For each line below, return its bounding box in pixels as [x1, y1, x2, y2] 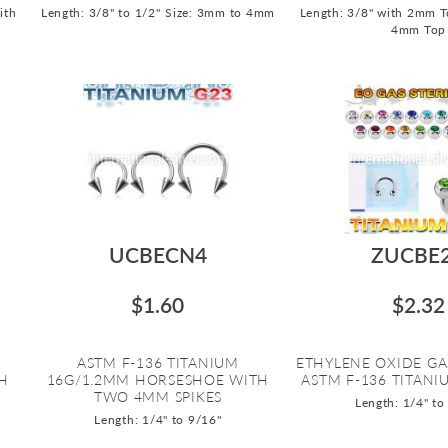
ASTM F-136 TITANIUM [76, 353, 239, 371]
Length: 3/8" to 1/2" [40, 4, 161, 20]
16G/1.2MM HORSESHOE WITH [46, 370, 270, 388]
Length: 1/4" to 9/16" [94, 411, 222, 427]
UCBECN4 [108, 241, 207, 267]
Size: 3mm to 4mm [165, 4, 276, 20]
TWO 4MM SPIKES [93, 387, 223, 405]
